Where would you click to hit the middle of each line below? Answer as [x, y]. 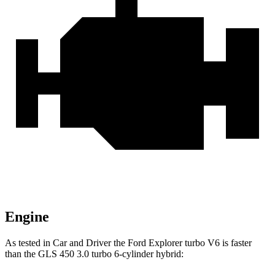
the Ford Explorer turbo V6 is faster [181, 243]
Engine [27, 217]
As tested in [29, 243]
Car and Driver [82, 243]
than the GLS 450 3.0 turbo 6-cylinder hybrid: [94, 254]
